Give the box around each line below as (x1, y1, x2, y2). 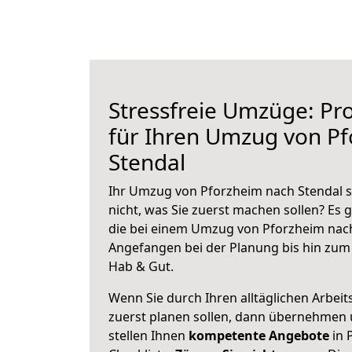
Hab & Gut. (108, 258, 174, 275)
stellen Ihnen (108, 327, 189, 344)
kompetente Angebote (189, 327, 329, 344)
